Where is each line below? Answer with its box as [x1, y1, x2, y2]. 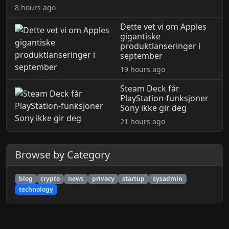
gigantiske [120, 31, 161, 42]
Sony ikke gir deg [120, 102, 187, 113]
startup [122, 174, 145, 184]
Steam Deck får [120, 83, 180, 94]
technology [18, 185, 53, 194]
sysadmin [152, 174, 182, 184]
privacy [91, 174, 114, 184]
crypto [40, 174, 60, 184]
